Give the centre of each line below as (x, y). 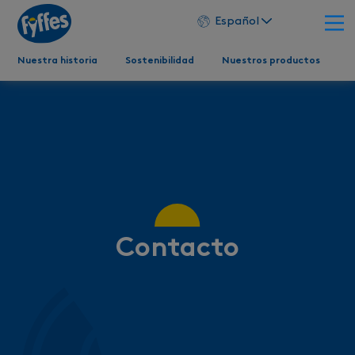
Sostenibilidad (160, 61)
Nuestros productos (271, 61)
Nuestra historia (58, 61)
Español (237, 21)
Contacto (177, 249)
